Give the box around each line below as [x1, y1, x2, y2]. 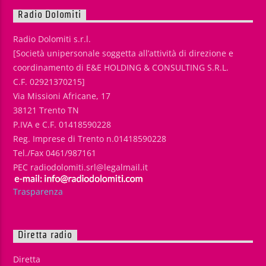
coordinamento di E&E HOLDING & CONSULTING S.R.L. [13, 62, 229, 74]
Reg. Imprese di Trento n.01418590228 [13, 133, 167, 145]
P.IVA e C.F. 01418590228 [13, 119, 112, 131]
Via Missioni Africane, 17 [13, 90, 111, 102]
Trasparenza [13, 186, 64, 198]
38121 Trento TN [13, 104, 80, 116]
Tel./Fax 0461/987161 [13, 147, 97, 159]
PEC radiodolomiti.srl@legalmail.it [13, 161, 148, 173]
